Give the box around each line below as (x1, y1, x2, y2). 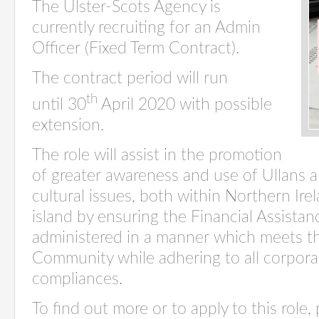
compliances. (32, 271, 135, 287)
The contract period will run (32, 70, 228, 86)
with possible (175, 96, 272, 113)
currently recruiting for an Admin (32, 20, 261, 36)
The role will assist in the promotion (32, 147, 282, 163)
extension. (32, 117, 108, 133)
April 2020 (98, 96, 175, 113)
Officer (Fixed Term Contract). (32, 41, 239, 56)
